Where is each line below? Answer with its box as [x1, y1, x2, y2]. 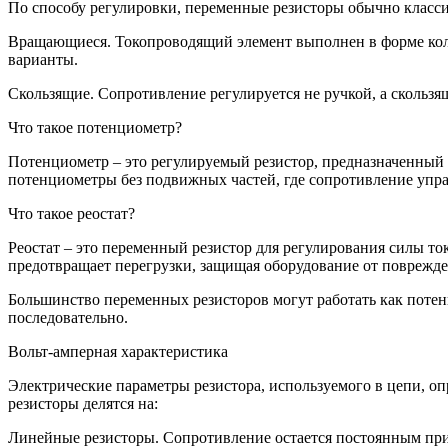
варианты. [8, 50, 78, 68]
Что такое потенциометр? [8, 118, 182, 136]
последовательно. [8, 308, 128, 326]
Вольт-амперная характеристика [8, 342, 228, 360]
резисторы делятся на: [8, 394, 158, 412]
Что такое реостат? [8, 204, 135, 222]
